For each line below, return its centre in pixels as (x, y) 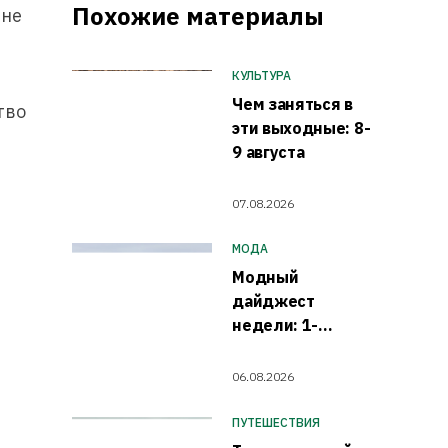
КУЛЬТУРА (262, 76)
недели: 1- (275, 325)
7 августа (268, 349)
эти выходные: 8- (301, 128)
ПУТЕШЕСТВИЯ (276, 422)
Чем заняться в (292, 104)
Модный (265, 277)
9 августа (268, 152)
